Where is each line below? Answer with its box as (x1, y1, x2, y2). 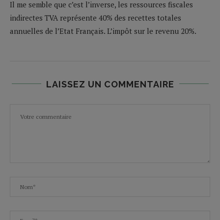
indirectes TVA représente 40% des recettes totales (10, 12, 181, 23)
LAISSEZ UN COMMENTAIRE (46, 79, 174, 89)
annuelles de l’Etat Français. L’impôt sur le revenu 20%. (10, 26, 196, 36)
